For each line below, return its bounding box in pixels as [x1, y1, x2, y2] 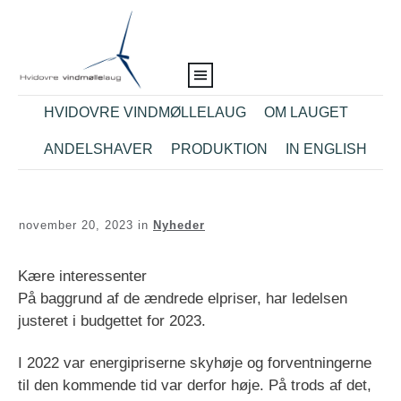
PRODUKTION [170, 141, 268, 158]
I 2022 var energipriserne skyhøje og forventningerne [18, 354, 371, 372]
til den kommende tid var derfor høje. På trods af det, [18, 377, 371, 395]
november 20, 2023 [19, 218, 138, 233]
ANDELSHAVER [43, 141, 153, 158]
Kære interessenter [18, 268, 147, 286]
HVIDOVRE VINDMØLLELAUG [44, 105, 246, 121]
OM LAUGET [264, 105, 348, 121]
